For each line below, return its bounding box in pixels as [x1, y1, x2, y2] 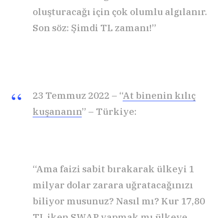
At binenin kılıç [123, 90, 196, 102]
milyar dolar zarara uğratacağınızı [33, 179, 193, 191]
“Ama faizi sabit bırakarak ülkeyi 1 [33, 163, 194, 175]
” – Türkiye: [82, 106, 137, 118]
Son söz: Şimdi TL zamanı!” [33, 22, 156, 34]
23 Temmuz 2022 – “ [33, 90, 123, 102]
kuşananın [33, 106, 82, 118]
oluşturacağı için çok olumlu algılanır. [33, 6, 207, 18]
